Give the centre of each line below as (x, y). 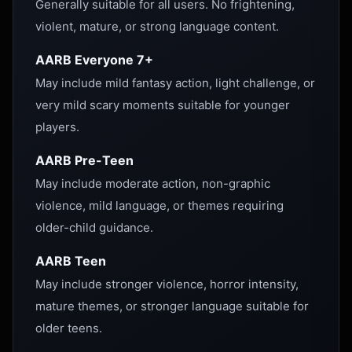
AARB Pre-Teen (84, 160)
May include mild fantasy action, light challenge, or (175, 83)
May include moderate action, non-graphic (153, 183)
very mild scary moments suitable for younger (163, 105)
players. (57, 127)
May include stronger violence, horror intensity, (167, 284)
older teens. (69, 328)
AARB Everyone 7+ (94, 60)
